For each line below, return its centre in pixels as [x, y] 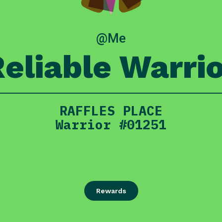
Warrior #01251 [111, 125]
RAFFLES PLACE [111, 111]
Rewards [111, 191]
